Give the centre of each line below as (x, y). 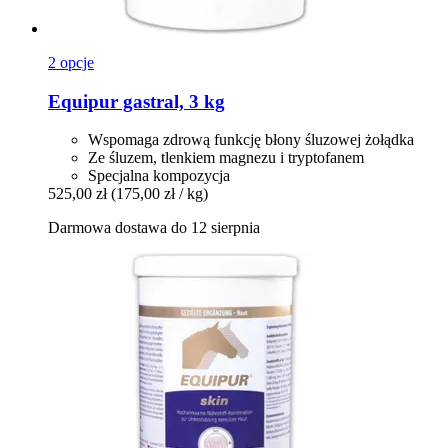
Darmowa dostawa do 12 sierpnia (154, 228)
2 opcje (71, 62)
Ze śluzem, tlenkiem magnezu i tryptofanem (226, 158)
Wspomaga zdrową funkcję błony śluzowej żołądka (251, 140)
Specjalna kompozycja (159, 176)
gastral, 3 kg (171, 101)
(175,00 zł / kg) (159, 194)
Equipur (83, 101)
